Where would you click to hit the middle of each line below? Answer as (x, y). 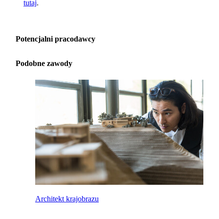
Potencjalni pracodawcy (55, 39)
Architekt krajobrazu (67, 199)
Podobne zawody (44, 63)
